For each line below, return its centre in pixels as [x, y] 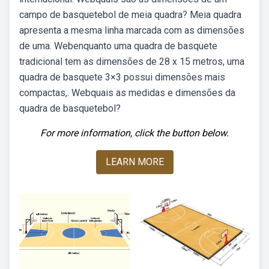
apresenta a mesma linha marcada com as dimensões [132, 30]
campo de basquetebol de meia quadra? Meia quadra [130, 15]
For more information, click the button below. [134, 133]
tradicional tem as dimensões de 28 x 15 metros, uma [132, 62]
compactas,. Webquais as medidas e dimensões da [127, 93]
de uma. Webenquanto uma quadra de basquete [118, 46]
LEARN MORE [134, 162]
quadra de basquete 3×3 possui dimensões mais [122, 77]
